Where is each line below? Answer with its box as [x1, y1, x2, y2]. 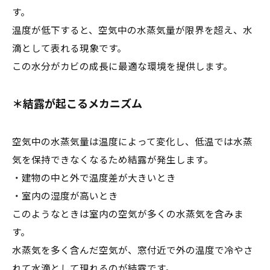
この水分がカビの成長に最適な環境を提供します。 [12, 59, 233, 72]
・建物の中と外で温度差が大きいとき [12, 171, 176, 184]
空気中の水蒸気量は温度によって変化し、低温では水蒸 [12, 134, 253, 148]
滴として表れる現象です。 [12, 41, 127, 54]
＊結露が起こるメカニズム [12, 95, 142, 111]
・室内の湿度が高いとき [12, 189, 118, 202]
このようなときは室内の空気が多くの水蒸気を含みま [12, 207, 243, 220]
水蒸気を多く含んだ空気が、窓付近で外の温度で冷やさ [12, 243, 253, 256]
